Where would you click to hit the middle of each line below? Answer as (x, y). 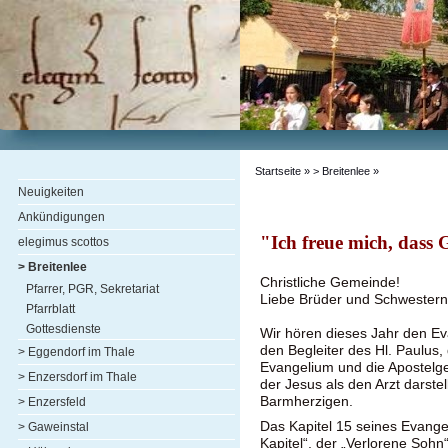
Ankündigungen (61, 217)
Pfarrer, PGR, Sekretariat (92, 289)
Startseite (278, 171)
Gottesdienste (63, 329)
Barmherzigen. (308, 401)
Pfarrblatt (50, 309)
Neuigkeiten (51, 192)
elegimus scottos (63, 242)
